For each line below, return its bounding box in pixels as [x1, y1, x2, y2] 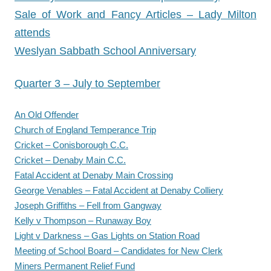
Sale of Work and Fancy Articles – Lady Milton [15, 8, 256, 21]
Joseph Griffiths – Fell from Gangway [15, 200, 162, 211]
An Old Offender [15, 109, 79, 120]
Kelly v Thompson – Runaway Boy [15, 215, 151, 226]
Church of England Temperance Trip [15, 125, 156, 135]
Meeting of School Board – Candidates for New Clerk [15, 246, 223, 256]
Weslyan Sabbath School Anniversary [15, 45, 196, 57]
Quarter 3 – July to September [15, 77, 160, 90]
